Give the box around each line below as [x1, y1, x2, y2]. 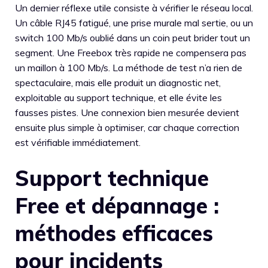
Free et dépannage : [15, 191, 219, 219]
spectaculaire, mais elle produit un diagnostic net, [15, 76, 221, 89]
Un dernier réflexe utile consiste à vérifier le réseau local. [15, 1, 253, 14]
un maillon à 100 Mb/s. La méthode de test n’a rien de [15, 61, 242, 74]
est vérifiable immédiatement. [15, 136, 141, 148]
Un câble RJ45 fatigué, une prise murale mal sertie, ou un [15, 16, 253, 29]
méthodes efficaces [15, 219, 213, 246]
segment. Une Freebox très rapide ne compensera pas [15, 46, 246, 59]
